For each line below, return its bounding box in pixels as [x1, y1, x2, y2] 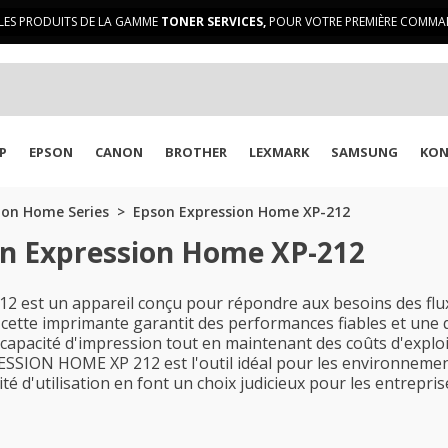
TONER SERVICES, [161, 13, 266, 30]
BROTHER [165, 143, 227, 161]
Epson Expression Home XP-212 [132, 202, 350, 221]
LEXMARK [249, 143, 309, 161]
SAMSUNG [331, 143, 398, 161]
